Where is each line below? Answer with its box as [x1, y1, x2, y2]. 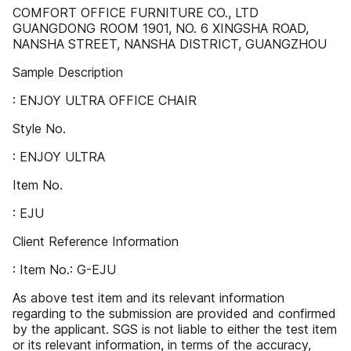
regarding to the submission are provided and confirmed [13, 306, 336, 321]
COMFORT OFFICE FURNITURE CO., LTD [13, 5, 259, 20]
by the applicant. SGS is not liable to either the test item [13, 321, 337, 337]
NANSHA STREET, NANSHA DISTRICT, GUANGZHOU [13, 36, 327, 52]
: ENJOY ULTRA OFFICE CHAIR [13, 92, 197, 108]
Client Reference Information [13, 233, 179, 249]
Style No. [13, 121, 66, 136]
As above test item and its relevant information [13, 290, 284, 306]
